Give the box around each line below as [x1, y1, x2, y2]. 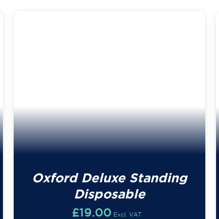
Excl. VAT [113, 211, 142, 218]
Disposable [73, 186, 145, 201]
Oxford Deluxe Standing [31, 170, 187, 185]
